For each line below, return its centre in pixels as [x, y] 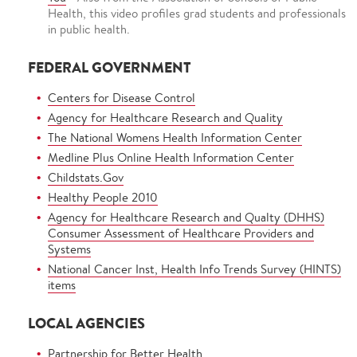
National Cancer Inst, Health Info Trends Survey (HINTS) [194, 269]
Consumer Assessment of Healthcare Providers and [181, 233]
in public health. [89, 29]
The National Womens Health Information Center [175, 137]
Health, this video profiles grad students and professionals [197, 13]
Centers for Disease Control [122, 98]
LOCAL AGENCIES [86, 323]
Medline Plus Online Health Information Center [171, 157]
